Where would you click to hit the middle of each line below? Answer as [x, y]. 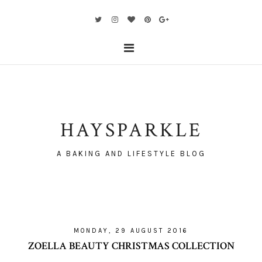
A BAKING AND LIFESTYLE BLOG [131, 154]
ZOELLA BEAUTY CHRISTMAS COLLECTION [131, 246]
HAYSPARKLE [131, 130]
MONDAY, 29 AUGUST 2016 [131, 231]
